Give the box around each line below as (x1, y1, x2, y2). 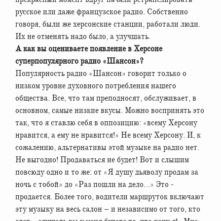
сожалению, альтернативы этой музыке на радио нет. (15, 142, 199, 152)
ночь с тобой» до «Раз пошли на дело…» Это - (15, 179, 174, 189)
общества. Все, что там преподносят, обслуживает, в (15, 93, 196, 103)
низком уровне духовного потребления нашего (15, 80, 176, 91)
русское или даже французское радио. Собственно (15, 6, 188, 17)
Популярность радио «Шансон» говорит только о (15, 68, 186, 78)
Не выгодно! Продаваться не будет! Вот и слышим (15, 154, 189, 165)
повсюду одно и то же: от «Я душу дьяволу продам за (15, 167, 198, 177)
